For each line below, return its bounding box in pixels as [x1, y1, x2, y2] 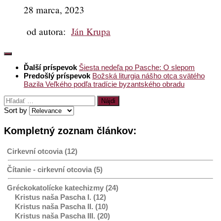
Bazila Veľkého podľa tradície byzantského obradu [24, 79, 184, 88]
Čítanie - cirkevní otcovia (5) [7, 165, 103, 174]
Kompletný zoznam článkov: [4, 125, 137, 136]
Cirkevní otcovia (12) [7, 147, 77, 155]
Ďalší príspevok [24, 63, 79, 72]
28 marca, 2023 [24, 3, 84, 16]
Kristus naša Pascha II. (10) [15, 202, 108, 211]
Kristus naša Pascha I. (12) [15, 192, 106, 201]
